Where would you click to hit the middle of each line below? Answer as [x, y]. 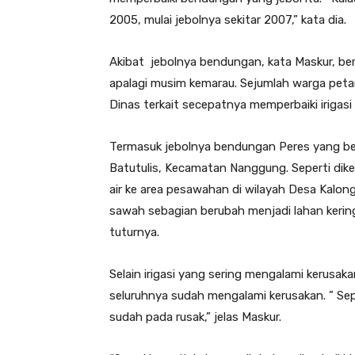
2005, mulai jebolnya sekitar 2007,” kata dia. [228, 20]
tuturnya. [134, 233]
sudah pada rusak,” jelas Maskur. [195, 317]
